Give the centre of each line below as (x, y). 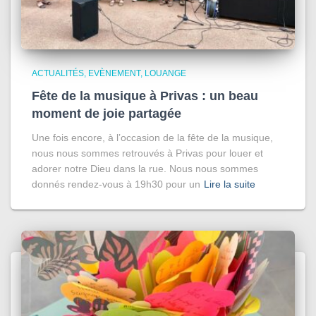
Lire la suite (230, 184)
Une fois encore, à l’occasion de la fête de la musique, (152, 137)
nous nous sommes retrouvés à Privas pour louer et (147, 153)
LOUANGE (165, 73)
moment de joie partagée (107, 113)
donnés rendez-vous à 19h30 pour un (116, 184)
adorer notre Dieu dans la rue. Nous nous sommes (145, 168)
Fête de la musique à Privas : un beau (145, 96)
